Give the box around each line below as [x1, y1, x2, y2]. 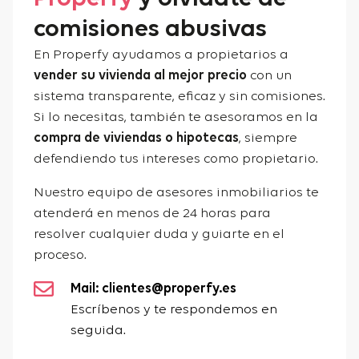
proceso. [33, 248, 87, 262]
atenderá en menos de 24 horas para [33, 206, 271, 220]
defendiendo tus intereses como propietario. [33, 151, 318, 166]
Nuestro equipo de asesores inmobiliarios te [33, 185, 319, 200]
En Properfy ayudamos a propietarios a [33, 47, 288, 62]
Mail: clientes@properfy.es [70, 281, 236, 296]
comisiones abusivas [33, 16, 267, 42]
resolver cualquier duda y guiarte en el [33, 227, 284, 241]
